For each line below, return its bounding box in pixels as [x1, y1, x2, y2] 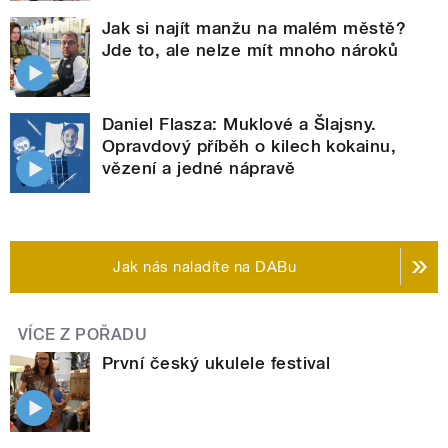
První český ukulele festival [102, 352, 331, 373]
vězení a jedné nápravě [102, 157, 296, 178]
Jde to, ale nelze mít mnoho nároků [102, 39, 399, 60]
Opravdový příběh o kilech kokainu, [102, 135, 397, 156]
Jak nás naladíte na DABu [113, 257, 297, 276]
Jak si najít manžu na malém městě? [102, 17, 407, 38]
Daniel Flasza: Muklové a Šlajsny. [102, 113, 377, 134]
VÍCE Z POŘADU [18, 324, 148, 344]
